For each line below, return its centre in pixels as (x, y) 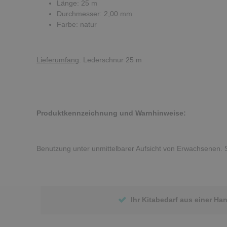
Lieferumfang (58, 60)
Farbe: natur (77, 24)
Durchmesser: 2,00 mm (94, 13)
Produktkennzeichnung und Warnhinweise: (111, 113)
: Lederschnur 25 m (110, 60)
